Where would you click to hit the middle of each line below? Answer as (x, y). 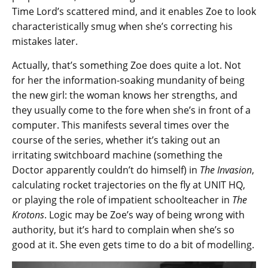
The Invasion (226, 170)
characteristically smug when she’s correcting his (122, 26)
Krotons (28, 214)
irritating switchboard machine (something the (117, 155)
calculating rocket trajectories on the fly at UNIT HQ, (129, 185)
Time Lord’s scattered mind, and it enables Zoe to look (134, 11)
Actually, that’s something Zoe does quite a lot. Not (127, 65)
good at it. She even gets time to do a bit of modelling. (133, 244)
